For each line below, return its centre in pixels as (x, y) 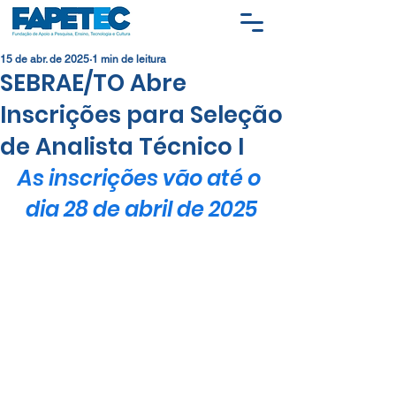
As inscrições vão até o (141, 178)
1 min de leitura (129, 59)
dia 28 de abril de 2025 (141, 209)
